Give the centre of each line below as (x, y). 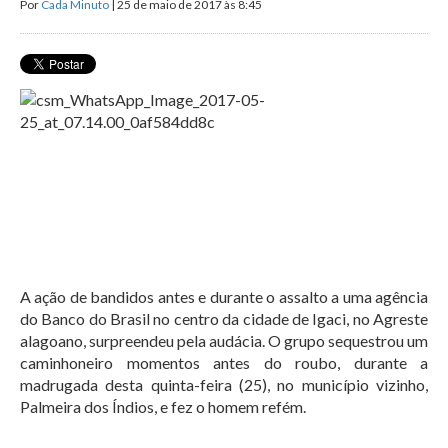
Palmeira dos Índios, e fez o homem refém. (163, 406)
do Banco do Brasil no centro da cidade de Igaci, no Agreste (224, 318)
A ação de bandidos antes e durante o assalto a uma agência (224, 296)
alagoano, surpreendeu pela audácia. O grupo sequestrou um (224, 340)
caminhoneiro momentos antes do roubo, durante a (224, 362)
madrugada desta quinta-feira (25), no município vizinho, (224, 384)
